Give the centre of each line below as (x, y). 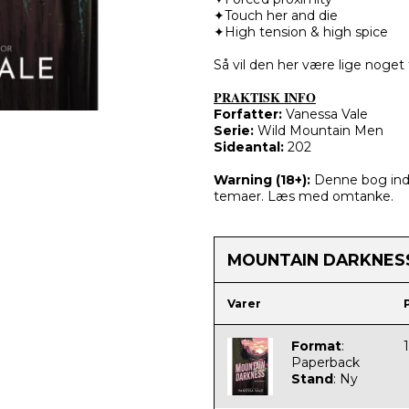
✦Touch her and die (276, 16)
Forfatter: (248, 115)
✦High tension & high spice (301, 32)
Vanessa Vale (327, 115)
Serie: (234, 131)
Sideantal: (249, 147)
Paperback (325, 363)
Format (316, 346)
